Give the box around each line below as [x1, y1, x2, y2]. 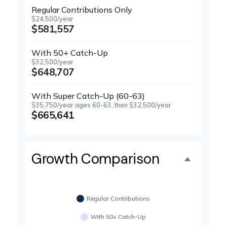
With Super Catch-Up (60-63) [31, 91, 145, 101]
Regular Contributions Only [31, 5, 132, 15]
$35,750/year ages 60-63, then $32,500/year [31, 101, 171, 109]
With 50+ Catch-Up [31, 48, 108, 58]
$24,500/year [31, 15, 73, 23]
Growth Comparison [31, 149, 160, 168]
